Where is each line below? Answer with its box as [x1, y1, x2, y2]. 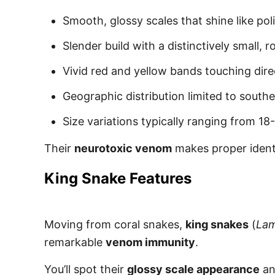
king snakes [185, 218, 249, 231]
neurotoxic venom [74, 142, 172, 155]
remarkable [44, 236, 106, 249]
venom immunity [106, 236, 195, 249]
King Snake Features [44, 169, 192, 187]
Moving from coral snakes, [44, 218, 185, 231]
